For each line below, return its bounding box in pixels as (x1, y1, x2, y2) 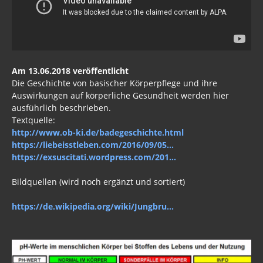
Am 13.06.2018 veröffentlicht (12, 65, 129, 77)
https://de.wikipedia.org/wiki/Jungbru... (12, 201, 174, 213)
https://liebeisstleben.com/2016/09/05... (12, 139, 174, 151)
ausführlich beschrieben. (12, 102, 111, 114)
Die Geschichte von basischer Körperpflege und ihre (12, 77, 217, 89)
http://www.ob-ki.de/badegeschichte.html (12, 127, 184, 139)
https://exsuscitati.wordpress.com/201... (12, 151, 176, 163)
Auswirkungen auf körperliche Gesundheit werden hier (12, 90, 229, 102)
